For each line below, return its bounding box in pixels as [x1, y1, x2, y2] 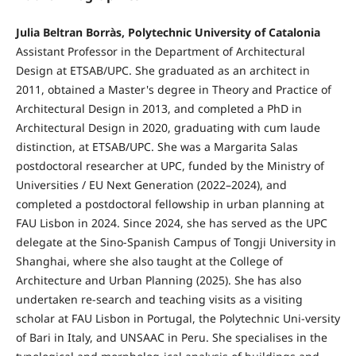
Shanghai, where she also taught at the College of [15, 253, 283, 269]
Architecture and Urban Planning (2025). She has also [15, 273, 301, 288]
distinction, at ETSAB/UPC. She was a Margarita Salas [15, 139, 298, 155]
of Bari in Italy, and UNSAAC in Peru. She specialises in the [15, 330, 327, 346]
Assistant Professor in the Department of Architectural [15, 44, 305, 60]
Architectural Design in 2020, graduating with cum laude [15, 120, 320, 136]
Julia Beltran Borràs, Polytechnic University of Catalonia [15, 25, 320, 41]
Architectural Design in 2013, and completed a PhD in [15, 101, 302, 117]
